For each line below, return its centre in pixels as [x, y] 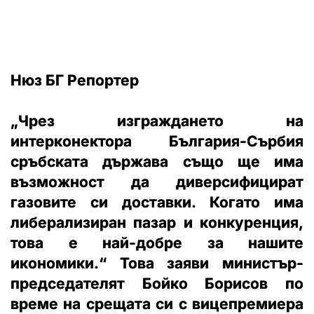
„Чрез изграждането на [157, 121]
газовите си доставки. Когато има [157, 203]
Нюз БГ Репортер [75, 81]
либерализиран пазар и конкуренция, [157, 223]
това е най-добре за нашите [157, 243]
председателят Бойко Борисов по [157, 284]
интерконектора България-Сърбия [157, 142]
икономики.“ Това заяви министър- [157, 264]
